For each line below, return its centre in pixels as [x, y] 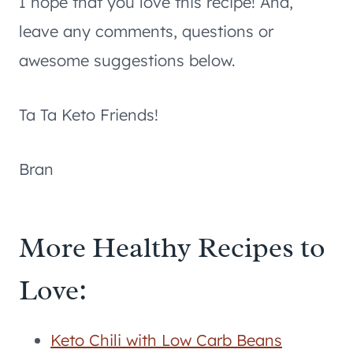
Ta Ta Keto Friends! [89, 115]
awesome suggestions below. [127, 60]
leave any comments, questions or [146, 31]
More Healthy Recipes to [172, 247]
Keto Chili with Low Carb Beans [166, 340]
